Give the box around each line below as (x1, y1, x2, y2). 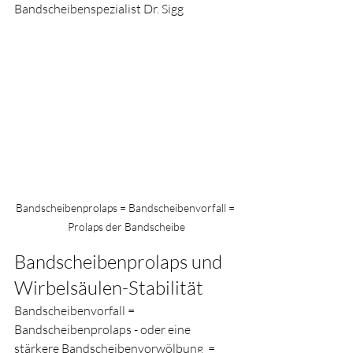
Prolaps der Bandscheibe (67, 220, 185, 234)
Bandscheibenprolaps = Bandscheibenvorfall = (15, 201, 237, 215)
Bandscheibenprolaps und (14, 250, 226, 274)
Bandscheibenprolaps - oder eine (14, 321, 193, 338)
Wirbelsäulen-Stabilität (14, 276, 203, 300)
